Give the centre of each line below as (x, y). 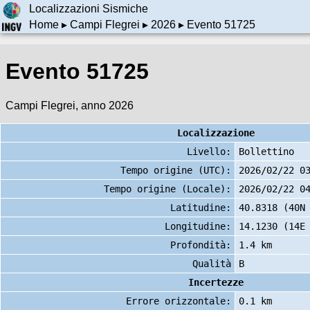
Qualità (212, 263)
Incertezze (216, 282)
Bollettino (266, 151)
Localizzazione (216, 133)
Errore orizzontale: (179, 301)
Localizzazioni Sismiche (88, 9)
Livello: (209, 151)
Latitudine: (201, 207)
